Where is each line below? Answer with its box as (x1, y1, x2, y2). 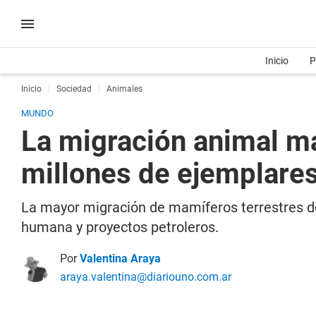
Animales (107, 84, 142, 94)
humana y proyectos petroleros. (21, 219, 219, 236)
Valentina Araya (80, 252, 161, 265)
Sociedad (56, 84, 92, 94)
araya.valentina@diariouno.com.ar (60, 270, 231, 284)
